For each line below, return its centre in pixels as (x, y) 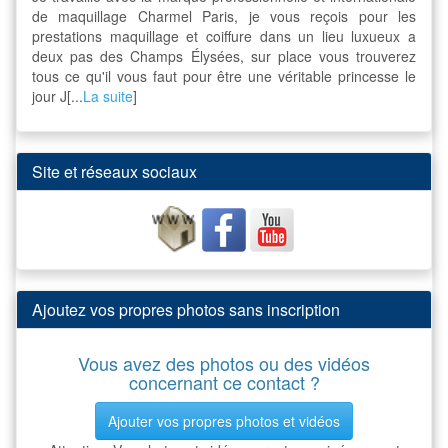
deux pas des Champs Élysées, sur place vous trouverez (224, 56)
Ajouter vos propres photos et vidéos (224, 421)
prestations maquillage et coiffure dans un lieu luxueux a (224, 36)
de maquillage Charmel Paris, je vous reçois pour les (224, 16)
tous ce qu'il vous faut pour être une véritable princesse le (224, 76)
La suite (108, 96)
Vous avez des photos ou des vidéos (224, 363)
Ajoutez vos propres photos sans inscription (186, 309)
